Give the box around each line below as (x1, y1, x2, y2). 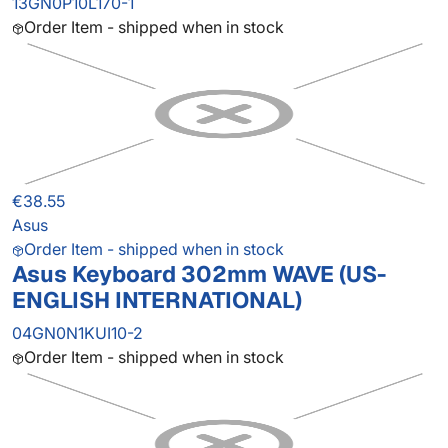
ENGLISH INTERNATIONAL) (12, 285, 302, 316)
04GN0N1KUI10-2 (12, 323, 143, 344)
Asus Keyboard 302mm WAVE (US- (12, 259, 386, 290)
